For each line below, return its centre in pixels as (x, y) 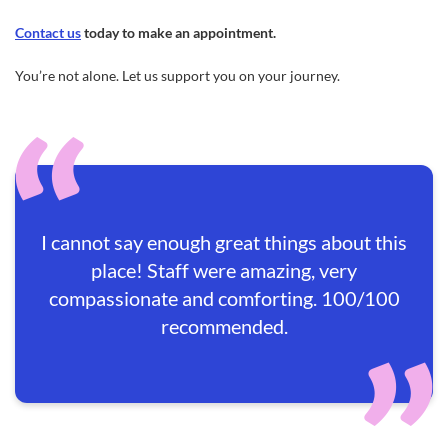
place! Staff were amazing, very (224, 270)
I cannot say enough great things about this (224, 242)
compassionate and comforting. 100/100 (224, 298)
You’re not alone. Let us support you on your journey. (177, 75)
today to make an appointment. (180, 32)
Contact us (48, 32)
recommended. (224, 326)
